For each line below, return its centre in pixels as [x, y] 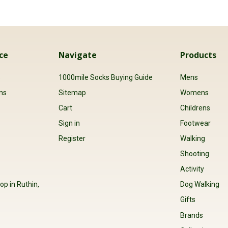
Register [72, 139]
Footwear [196, 123]
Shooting [195, 154]
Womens [195, 92]
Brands [192, 215]
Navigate [77, 55]
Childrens [195, 108]
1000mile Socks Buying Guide [105, 77]
